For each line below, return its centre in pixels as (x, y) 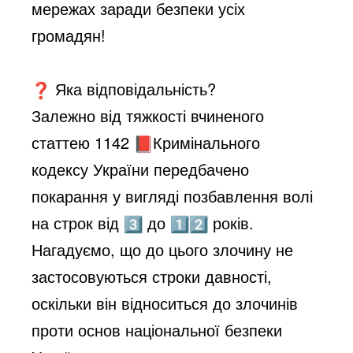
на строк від (78, 222)
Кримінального (207, 142)
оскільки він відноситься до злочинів (165, 303)
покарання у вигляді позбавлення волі (173, 195)
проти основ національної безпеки (157, 329)
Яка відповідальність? (134, 88)
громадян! (69, 35)
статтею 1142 (83, 142)
